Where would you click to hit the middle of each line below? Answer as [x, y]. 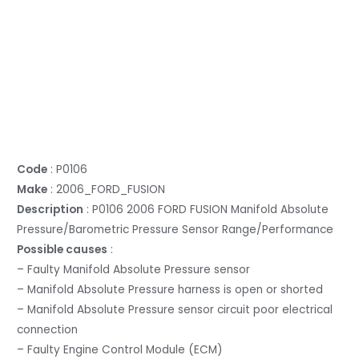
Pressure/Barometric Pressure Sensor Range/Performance [175, 230]
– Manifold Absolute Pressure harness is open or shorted [170, 290]
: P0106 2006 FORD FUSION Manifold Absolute [206, 210]
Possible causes [63, 250]
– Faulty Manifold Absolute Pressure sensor [134, 270]
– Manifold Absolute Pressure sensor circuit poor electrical [175, 310]
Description [50, 210]
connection [48, 330]
